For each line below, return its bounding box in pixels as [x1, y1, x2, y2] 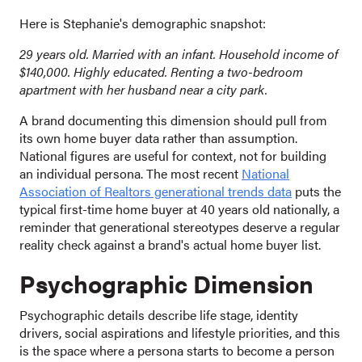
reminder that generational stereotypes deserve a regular [19, 217, 340, 237]
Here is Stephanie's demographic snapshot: [19, 14, 266, 33]
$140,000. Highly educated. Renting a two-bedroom [19, 62, 303, 82]
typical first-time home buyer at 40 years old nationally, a [19, 200, 339, 219]
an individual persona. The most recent [19, 164, 242, 183]
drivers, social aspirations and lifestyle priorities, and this [19, 323, 340, 343]
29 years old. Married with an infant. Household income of [19, 44, 338, 64]
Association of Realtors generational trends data [19, 182, 292, 201]
